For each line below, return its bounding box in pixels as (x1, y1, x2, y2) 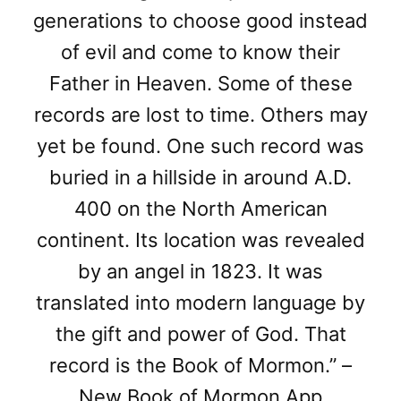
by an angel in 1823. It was (78, 259, 323, 283)
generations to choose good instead (33, 8, 368, 32)
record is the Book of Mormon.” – (49, 353, 352, 377)
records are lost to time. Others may (33, 102, 368, 126)
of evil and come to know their (61, 39, 340, 64)
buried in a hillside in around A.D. (49, 165, 352, 189)
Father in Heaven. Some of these (48, 71, 353, 95)
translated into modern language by (36, 290, 365, 314)
